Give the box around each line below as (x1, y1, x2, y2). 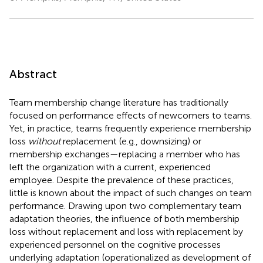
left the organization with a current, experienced (9, 161, 211, 173)
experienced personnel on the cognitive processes (9, 238, 221, 250)
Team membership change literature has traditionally (9, 96, 228, 108)
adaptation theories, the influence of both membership (9, 213, 240, 224)
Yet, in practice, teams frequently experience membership (9, 122, 251, 134)
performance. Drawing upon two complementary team (9, 200, 241, 211)
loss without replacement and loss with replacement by (9, 225, 243, 237)
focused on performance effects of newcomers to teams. (9, 109, 252, 121)
